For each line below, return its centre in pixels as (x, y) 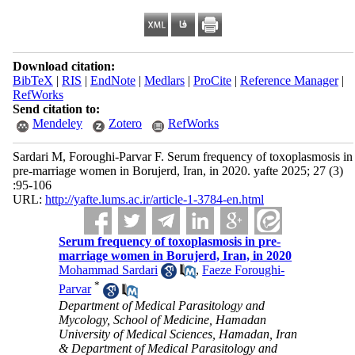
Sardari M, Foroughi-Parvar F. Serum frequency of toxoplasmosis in (182, 157)
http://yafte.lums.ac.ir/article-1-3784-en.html (154, 199)
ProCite (212, 80)
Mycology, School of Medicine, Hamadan (163, 319)
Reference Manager (289, 80)
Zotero (125, 123)
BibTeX (32, 80)
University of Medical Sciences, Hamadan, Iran (178, 334)
